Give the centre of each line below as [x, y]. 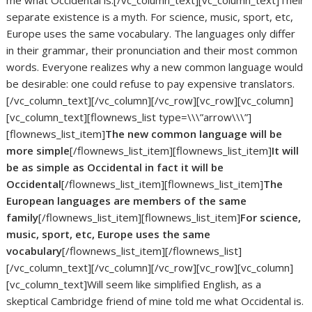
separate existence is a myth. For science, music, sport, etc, [150, 17]
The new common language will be [194, 134]
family [23, 218]
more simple [38, 151]
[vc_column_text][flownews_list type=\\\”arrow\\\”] [129, 117]
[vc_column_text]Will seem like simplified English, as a [134, 284]
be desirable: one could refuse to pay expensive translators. [151, 84]
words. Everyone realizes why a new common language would [155, 67]
